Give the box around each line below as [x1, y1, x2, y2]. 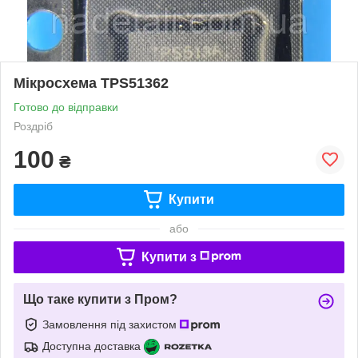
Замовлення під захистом [42, 317, 180, 331]
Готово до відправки [14, 100, 118, 113]
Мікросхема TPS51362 [14, 74, 169, 91]
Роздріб [14, 119, 53, 133]
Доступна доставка [42, 339, 141, 352]
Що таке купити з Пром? [23, 292, 177, 306]
